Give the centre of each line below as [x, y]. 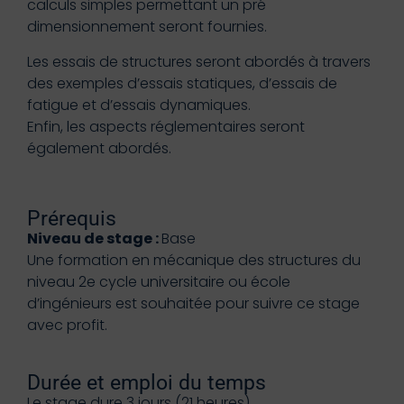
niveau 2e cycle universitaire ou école [159, 282]
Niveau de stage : [94, 239]
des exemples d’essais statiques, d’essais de [182, 83]
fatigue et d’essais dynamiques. [139, 105]
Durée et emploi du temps [147, 383]
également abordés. [99, 148]
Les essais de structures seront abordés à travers [199, 61]
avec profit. [67, 326]
